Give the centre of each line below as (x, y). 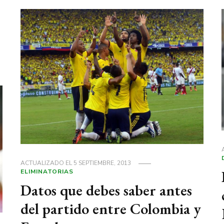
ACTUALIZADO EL (47, 163)
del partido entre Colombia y (111, 209)
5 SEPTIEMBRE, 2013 (102, 163)
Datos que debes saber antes (106, 190)
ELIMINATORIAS (47, 172)
